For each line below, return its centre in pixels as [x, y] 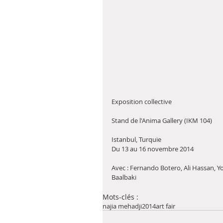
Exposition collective [142, 101]
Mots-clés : [120, 197]
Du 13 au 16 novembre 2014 [153, 149]
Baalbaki [125, 177]
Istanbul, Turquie [137, 139]
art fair [166, 206]
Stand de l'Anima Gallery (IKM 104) [162, 120]
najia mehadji [122, 206]
